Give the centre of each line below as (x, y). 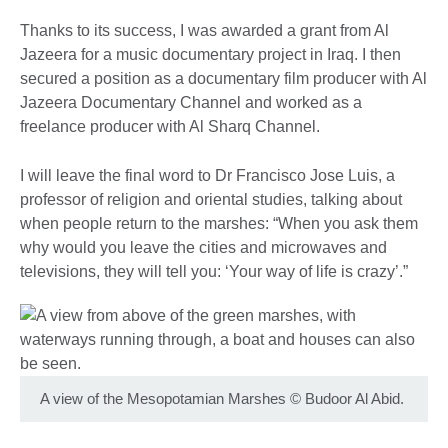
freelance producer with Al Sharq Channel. (172, 126)
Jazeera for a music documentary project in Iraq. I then (210, 54)
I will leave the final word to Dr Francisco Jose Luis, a (207, 175)
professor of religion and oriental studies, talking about (211, 199)
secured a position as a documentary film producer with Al (223, 78)
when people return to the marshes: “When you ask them (219, 223)
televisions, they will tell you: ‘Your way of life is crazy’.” (214, 271)
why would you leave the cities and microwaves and (203, 247)
